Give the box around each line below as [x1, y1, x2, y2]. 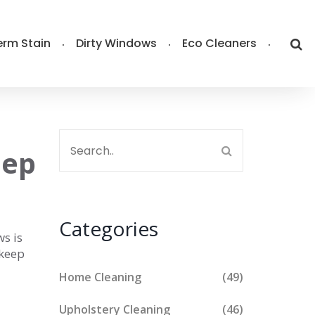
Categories [58, 215, 158, 242]
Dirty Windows [76, 35, 157, 51]
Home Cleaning [58, 269, 141, 285]
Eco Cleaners [182, 35, 257, 51]
